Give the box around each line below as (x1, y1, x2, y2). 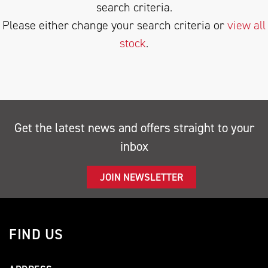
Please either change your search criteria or (2, 17, 227, 33)
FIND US (9, 225, 63, 244)
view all (227, 17, 266, 33)
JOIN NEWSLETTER (99, 170, 183, 184)
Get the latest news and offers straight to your (14, 120, 254, 136)
